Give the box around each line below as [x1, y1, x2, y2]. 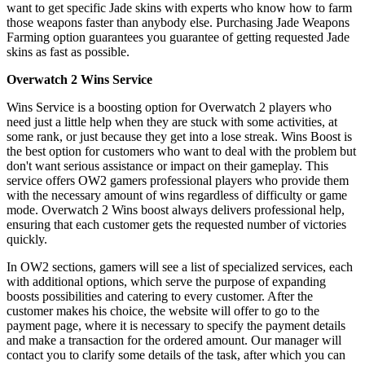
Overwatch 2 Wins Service [7, 72, 152, 86]
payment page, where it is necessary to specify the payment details [7, 318, 345, 332]
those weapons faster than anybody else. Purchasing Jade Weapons [7, 15, 350, 29]
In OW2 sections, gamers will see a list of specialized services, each [7, 259, 353, 274]
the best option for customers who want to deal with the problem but [7, 143, 356, 158]
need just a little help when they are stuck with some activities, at [7, 114, 337, 129]
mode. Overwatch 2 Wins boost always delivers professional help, [7, 202, 345, 217]
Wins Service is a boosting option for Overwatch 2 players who [7, 99, 332, 114]
